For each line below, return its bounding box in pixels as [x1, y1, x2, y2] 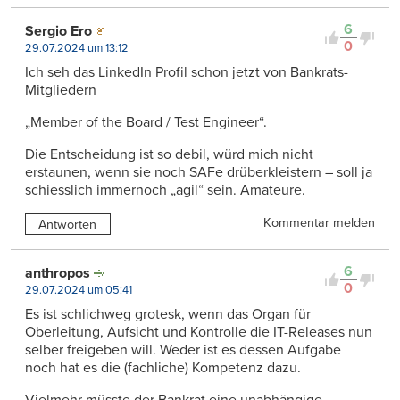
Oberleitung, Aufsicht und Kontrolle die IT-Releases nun [25, 323, 372, 342]
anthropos [25, 264, 90, 283]
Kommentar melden [263, 215, 375, 231]
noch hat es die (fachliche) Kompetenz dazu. [25, 359, 301, 378]
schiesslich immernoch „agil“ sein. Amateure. [25, 181, 305, 200]
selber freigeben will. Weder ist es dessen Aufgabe [25, 341, 341, 360]
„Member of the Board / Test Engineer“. [25, 113, 267, 132]
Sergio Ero [25, 22, 92, 41]
